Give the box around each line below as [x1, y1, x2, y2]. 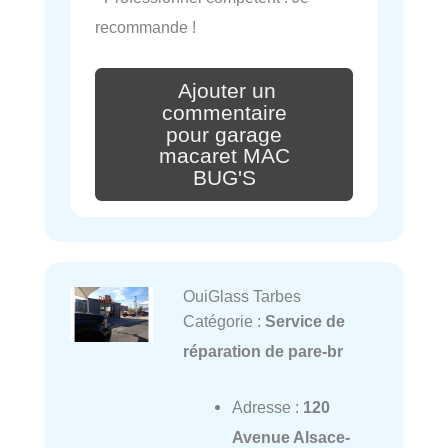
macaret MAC [158, 144, 290, 169]
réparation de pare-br [182, 342, 343, 361]
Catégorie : [182, 312, 265, 331]
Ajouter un [178, 78, 276, 103]
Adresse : [231, 398, 303, 417]
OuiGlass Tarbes [182, 287, 301, 306]
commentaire [161, 100, 287, 125]
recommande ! [95, 17, 196, 36]
